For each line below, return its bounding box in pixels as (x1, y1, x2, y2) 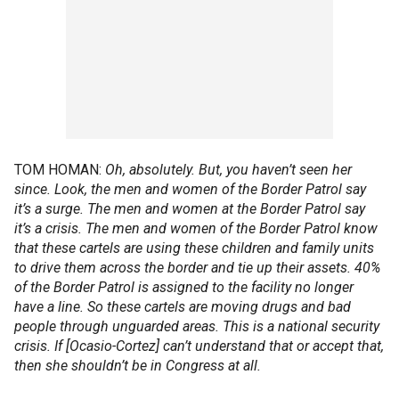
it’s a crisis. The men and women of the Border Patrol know (14, 220, 378, 237)
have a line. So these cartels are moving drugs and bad (14, 298, 351, 315)
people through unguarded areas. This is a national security (14, 318, 379, 335)
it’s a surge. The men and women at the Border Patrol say (14, 200, 365, 217)
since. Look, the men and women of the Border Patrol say (14, 181, 366, 198)
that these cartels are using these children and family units (14, 240, 374, 256)
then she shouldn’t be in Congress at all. (14, 357, 261, 374)
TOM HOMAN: (14, 161, 105, 178)
